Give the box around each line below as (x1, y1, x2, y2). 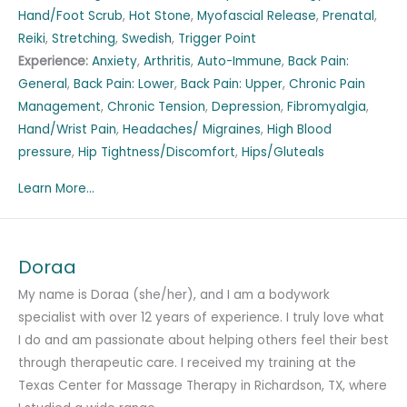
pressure (18, 144, 72, 162)
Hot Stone (129, 7, 191, 25)
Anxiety (92, 53, 137, 71)
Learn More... (18, 180, 94, 198)
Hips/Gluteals (242, 144, 324, 162)
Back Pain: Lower (74, 75, 174, 94)
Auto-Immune (197, 53, 282, 71)
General (18, 75, 67, 94)
